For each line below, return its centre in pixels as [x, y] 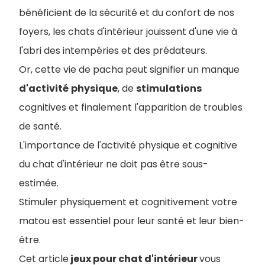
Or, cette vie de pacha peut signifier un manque [129, 70]
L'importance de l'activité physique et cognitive [128, 145]
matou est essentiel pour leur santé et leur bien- [132, 221]
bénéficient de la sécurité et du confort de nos [127, 13]
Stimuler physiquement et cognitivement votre [128, 202]
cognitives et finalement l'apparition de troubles [131, 107]
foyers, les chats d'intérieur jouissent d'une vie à [128, 32]
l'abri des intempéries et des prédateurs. [113, 51]
